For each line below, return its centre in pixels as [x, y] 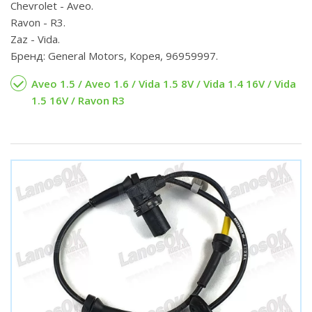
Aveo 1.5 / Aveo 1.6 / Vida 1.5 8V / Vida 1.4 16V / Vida [164, 84]
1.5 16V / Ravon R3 [78, 100]
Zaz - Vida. [35, 39]
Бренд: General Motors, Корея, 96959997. [114, 56]
